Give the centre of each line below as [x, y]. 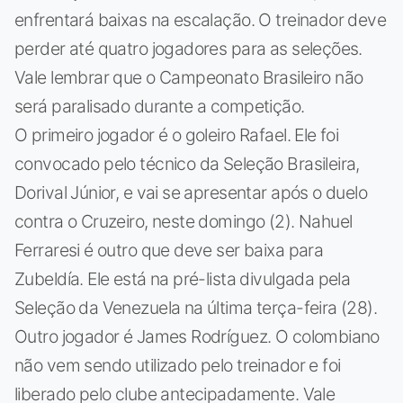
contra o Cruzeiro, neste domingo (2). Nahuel [184, 221]
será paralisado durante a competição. [160, 106]
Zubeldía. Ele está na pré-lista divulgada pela [183, 278]
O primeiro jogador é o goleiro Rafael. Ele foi [177, 134]
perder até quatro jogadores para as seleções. [188, 48]
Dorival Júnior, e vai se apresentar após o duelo [191, 192]
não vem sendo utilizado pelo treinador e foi [178, 365]
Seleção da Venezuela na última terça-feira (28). [196, 307]
